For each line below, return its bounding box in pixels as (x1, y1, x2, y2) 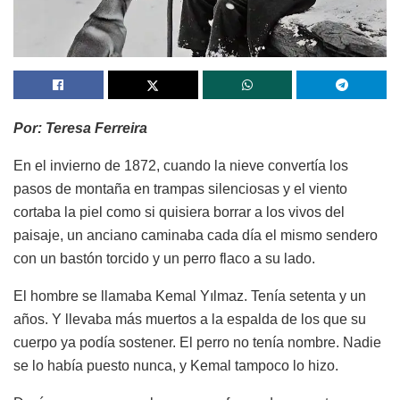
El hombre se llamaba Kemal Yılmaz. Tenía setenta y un (13, 288, 366, 304)
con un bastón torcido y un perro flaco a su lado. (13, 251, 315, 267)
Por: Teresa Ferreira (13, 121, 147, 137)
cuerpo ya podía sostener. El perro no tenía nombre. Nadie (13, 335, 381, 351)
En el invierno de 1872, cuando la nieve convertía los (13, 158, 348, 174)
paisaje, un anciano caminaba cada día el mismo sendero (13, 228, 378, 244)
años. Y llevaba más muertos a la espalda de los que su (13, 312, 366, 328)
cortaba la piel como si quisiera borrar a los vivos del (13, 204, 345, 221)
